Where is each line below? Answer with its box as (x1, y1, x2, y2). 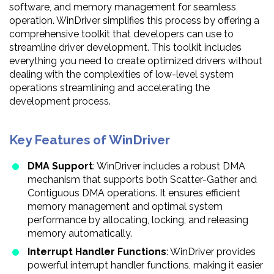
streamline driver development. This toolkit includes (9, 41, 242, 53)
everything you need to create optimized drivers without (9, 54, 262, 67)
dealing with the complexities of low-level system (9, 68, 234, 80)
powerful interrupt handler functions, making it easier (28, 259, 263, 272)
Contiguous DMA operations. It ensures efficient (28, 187, 240, 199)
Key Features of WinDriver (9, 132, 170, 148)
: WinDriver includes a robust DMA (93, 160, 245, 172)
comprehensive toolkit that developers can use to (9, 28, 234, 40)
